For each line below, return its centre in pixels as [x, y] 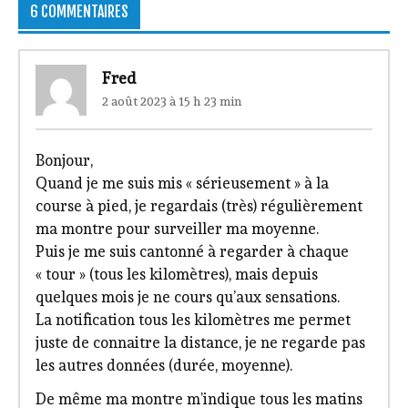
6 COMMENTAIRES [79, 11]
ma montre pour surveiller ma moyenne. [177, 228]
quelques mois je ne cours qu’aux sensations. [187, 296]
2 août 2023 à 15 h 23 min [172, 101]
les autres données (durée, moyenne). [163, 365]
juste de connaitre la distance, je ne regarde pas [200, 342]
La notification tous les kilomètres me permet [193, 319]
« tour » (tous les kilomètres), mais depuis [176, 274]
